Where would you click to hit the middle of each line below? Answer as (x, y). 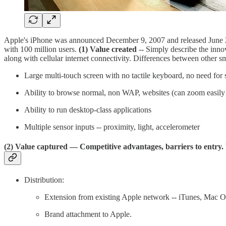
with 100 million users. (41, 49)
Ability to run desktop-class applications (88, 109)
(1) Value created (108, 49)
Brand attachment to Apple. (88, 214)
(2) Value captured (36, 147)
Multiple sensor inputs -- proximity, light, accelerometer (112, 127)
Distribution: (44, 180)
